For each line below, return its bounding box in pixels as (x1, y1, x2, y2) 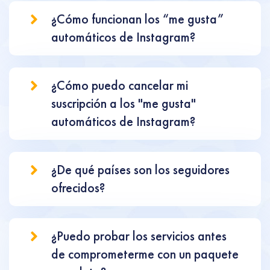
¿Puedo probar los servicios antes (51, 228, 227, 244)
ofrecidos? (51, 180, 105, 196)
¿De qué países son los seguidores (51, 162, 230, 178)
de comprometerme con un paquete (51, 246, 239, 262)
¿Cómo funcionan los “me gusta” (51, 11, 224, 27)
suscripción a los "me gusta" (51, 95, 196, 111)
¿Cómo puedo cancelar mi (51, 77, 188, 93)
